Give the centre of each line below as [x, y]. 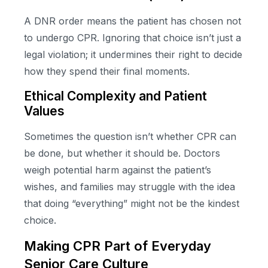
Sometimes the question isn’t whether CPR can [130, 136]
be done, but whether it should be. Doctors [122, 153]
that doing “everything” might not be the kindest [132, 203]
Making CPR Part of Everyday [118, 246]
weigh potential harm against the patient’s [118, 170]
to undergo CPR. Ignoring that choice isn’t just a [133, 38]
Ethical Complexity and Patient [115, 96]
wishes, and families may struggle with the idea [130, 186]
